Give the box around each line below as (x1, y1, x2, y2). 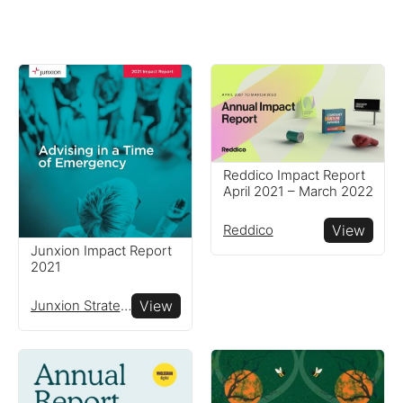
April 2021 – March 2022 (222, 183, 373, 201)
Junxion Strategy (120, 297, 131, 314)
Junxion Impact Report (30, 242, 172, 259)
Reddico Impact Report (222, 166, 365, 184)
